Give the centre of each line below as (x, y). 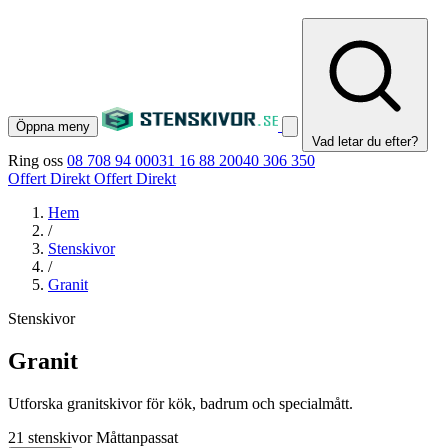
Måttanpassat (137, 437)
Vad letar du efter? (365, 141)
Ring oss (35, 160)
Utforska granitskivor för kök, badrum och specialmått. (180, 403)
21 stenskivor (50, 437)
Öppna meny (53, 126)
